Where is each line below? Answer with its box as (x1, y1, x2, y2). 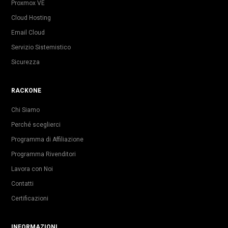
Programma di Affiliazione (11, 135, 83, 143)
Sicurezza (11, 58, 40, 66)
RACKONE (11, 87, 41, 94)
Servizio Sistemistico (11, 43, 71, 51)
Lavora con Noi (11, 165, 53, 173)
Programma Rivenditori (11, 150, 76, 158)
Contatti (11, 180, 34, 187)
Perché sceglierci (11, 121, 61, 128)
